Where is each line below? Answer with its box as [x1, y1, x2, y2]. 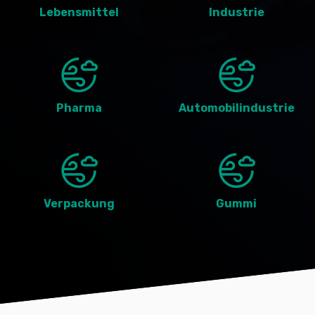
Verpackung [43, 197, 115, 210]
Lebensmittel [39, 6, 119, 19]
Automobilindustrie [178, 101, 295, 115]
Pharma [56, 101, 102, 115]
